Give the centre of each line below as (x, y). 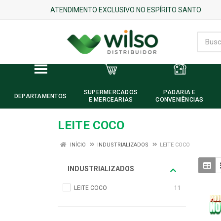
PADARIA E (180, 92)
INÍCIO (77, 145)
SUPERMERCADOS (111, 92)
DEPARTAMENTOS (40, 96)
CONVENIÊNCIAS (180, 100)
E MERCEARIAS (111, 100)
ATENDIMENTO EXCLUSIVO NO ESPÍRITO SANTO (126, 10)
